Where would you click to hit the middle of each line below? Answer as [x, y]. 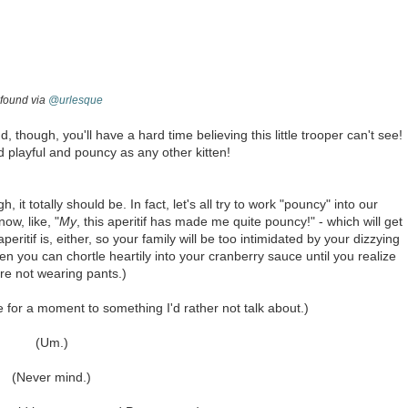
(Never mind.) [51, 377]
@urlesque [76, 100]
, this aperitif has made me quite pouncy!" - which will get [240, 221]
